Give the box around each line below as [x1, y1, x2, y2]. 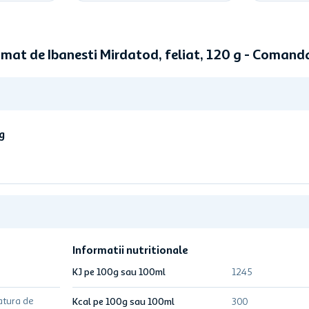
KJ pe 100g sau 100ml [72, 268, 166, 277]
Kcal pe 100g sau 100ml [72, 297, 175, 307]
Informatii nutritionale [72, 246, 189, 257]
